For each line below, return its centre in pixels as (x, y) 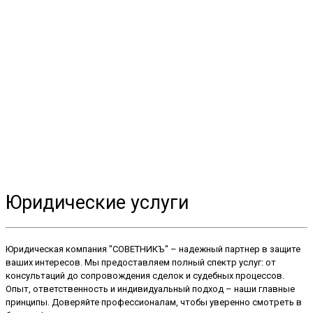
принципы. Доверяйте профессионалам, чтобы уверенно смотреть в (154, 303)
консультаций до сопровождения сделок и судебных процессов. (145, 276)
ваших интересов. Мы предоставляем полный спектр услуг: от (141, 263)
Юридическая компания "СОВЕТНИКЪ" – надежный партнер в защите (153, 249)
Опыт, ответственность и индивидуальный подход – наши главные (150, 289)
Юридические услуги (97, 203)
